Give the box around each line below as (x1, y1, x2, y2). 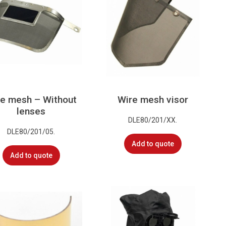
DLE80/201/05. (7, 127, 55, 136)
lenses (17, 105, 46, 118)
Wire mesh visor (117, 94, 188, 106)
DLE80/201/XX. (128, 116, 178, 124)
